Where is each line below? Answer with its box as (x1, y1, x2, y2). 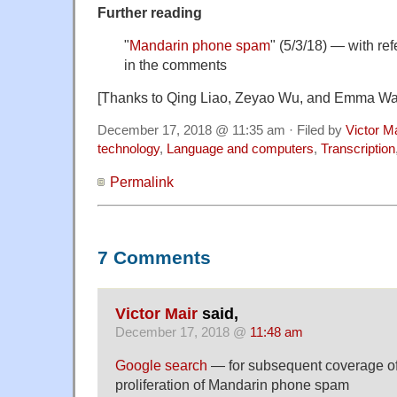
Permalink (110, 173, 174, 190)
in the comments (124, 56, 227, 73)
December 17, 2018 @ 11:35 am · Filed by (97, 122, 346, 137)
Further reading (97, 4, 202, 20)
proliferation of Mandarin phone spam (115, 377, 349, 393)
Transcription (321, 141, 395, 156)
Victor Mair (115, 305, 198, 323)
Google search (115, 357, 207, 374)
